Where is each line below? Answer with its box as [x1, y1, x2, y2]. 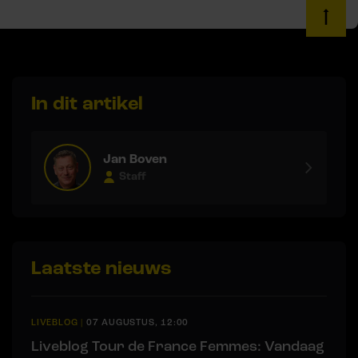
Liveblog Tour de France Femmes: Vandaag [31, 336, 324, 355]
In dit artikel [31, 90, 143, 116]
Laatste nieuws [31, 255, 172, 280]
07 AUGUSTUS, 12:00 [86, 316, 189, 328]
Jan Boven [103, 151, 167, 168]
